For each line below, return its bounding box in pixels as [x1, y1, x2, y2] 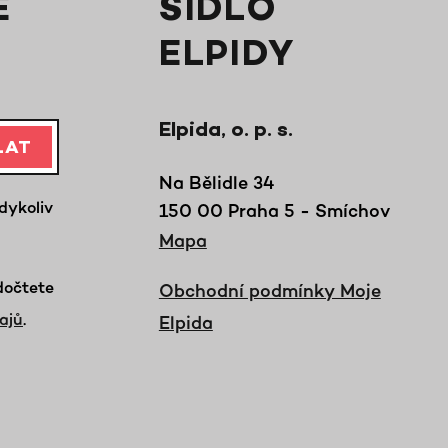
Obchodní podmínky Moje [158, 279, 381, 301]
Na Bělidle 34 [158, 171, 275, 193]
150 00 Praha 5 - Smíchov [158, 199, 390, 221]
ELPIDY [158, 35, 295, 78]
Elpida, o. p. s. [158, 119, 293, 143]
